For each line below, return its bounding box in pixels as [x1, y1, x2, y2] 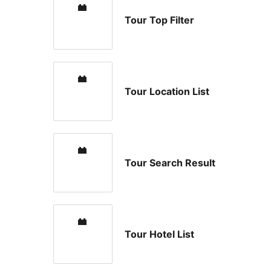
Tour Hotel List [125, 227, 194, 240]
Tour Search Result [125, 156, 215, 169]
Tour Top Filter [125, 13, 194, 26]
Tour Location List [125, 85, 209, 97]
